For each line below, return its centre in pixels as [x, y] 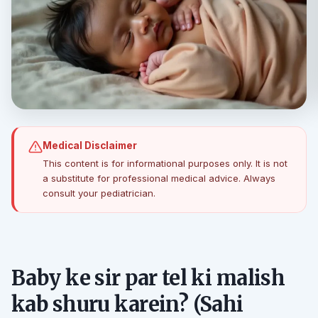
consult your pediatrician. [99, 193]
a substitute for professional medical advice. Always [159, 179]
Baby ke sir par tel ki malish [148, 279]
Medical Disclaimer [90, 146]
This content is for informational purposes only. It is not [165, 164]
